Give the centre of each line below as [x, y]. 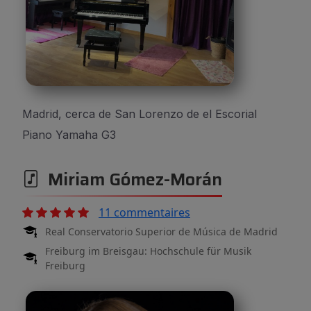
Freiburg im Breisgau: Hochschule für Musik [148, 251]
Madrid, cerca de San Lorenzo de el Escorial [140, 114]
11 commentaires [144, 212]
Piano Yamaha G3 [69, 135]
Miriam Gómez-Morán [131, 179]
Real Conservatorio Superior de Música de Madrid [161, 232]
